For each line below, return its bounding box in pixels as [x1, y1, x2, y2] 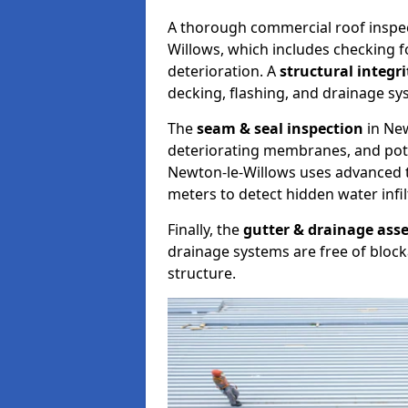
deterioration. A [168, 61, 280, 81]
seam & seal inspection [197, 118, 363, 138]
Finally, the [168, 219, 243, 240]
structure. [168, 263, 236, 283]
